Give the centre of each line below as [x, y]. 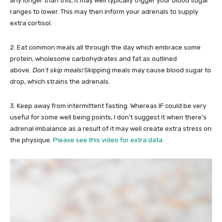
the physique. [31, 140]
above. [21, 70]
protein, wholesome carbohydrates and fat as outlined [93, 59]
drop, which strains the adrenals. [60, 82]
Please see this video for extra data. [109, 140]
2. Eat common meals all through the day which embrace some [105, 48]
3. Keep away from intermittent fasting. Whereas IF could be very [108, 106]
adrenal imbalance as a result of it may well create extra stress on [111, 129]
